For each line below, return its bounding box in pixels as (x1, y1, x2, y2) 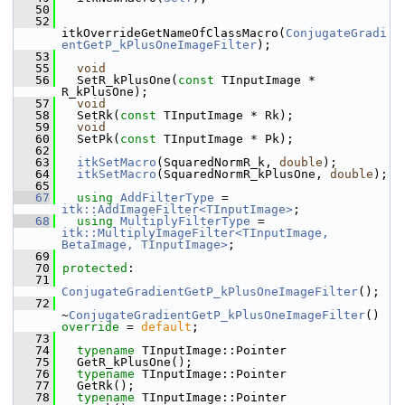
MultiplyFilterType (120, 214, 250, 228)
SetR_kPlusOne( (55, 73, 178, 87)
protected (62, 261, 127, 275)
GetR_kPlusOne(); (55, 355, 193, 369)
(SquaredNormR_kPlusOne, (156, 167, 330, 181)
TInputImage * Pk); (156, 132, 294, 146)
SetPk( (55, 132, 120, 146)
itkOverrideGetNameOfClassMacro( (61, 26, 286, 40)
